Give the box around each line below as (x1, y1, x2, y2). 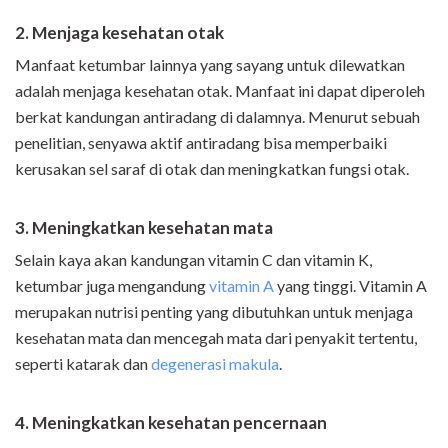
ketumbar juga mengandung (15, 276, 209, 296)
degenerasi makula (151, 354, 279, 374)
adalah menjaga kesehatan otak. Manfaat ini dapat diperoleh (15, 81, 425, 101)
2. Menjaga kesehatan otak (15, 22, 224, 44)
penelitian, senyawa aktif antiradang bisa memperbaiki (15, 133, 387, 153)
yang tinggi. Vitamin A (274, 276, 427, 296)
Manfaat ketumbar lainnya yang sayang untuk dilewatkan (15, 55, 405, 75)
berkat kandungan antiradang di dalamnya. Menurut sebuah (15, 107, 420, 127)
